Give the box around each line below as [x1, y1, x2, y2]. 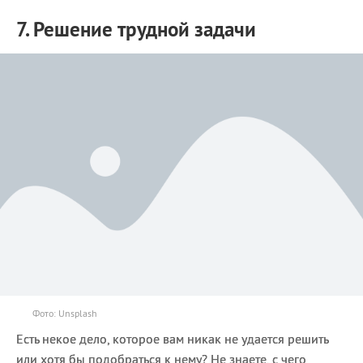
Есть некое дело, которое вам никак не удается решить [16, 330, 328, 347]
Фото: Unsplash [32, 306, 97, 319]
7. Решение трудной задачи [16, 15, 256, 42]
